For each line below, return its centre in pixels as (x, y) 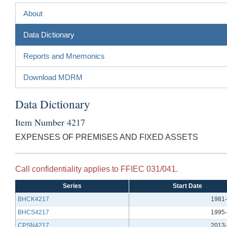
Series (72, 186)
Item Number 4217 (50, 122)
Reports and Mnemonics (64, 56)
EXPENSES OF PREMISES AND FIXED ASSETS (107, 137)
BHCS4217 (33, 212)
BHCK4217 (33, 199)
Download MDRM (53, 77)
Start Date (187, 186)
